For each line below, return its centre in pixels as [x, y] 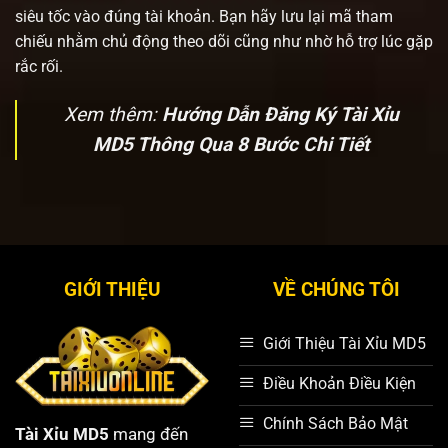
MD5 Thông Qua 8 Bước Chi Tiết [231, 145]
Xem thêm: [112, 115]
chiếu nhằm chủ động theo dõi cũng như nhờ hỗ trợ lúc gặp [224, 42]
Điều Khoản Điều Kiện [339, 383]
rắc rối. [39, 67]
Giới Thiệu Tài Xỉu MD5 [344, 343]
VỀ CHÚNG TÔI [336, 290]
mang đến [148, 433]
